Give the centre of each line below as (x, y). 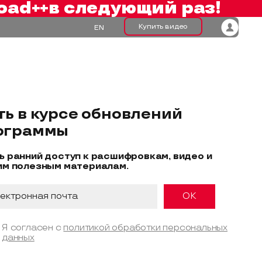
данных (18, 238)
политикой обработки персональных (146, 228)
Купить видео (163, 26)
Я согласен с (33, 228)
